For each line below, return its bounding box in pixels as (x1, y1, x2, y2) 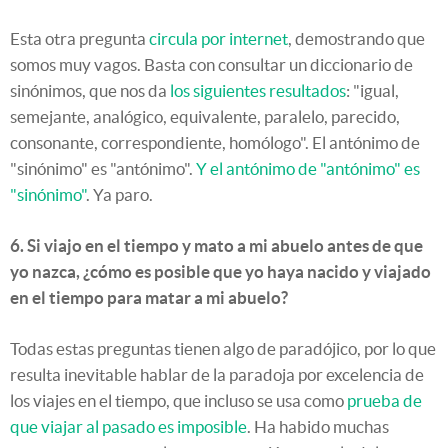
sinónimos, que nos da (10, 81, 170, 100)
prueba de (347, 391, 422, 410)
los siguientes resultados (170, 81, 346, 100)
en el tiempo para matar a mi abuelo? (10, 288, 288, 307)
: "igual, (346, 81, 399, 100)
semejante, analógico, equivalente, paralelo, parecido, (10, 107, 400, 126)
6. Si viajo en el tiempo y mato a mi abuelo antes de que (10, 236, 423, 255)
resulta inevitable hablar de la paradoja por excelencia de (10, 365, 424, 384)
